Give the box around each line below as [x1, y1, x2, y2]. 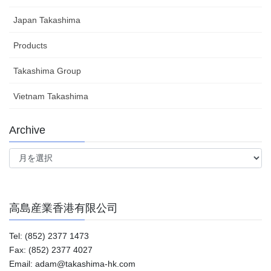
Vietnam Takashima [13, 91, 88, 101]
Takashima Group [13, 65, 81, 76]
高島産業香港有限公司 [9, 202, 118, 215]
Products [13, 40, 47, 50]
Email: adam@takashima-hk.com [9, 259, 135, 269]
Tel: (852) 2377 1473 [9, 231, 89, 241]
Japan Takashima [13, 15, 80, 25]
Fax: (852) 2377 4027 [9, 245, 93, 255]
